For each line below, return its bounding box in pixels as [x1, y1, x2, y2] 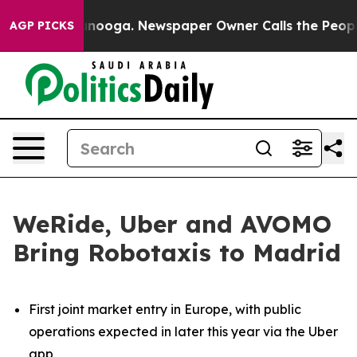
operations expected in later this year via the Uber [29, 323, 338, 339]
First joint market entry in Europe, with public [29, 300, 301, 317]
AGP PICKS [10, 18, 74, 33]
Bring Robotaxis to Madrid [13, 237, 341, 268]
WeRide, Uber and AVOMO [13, 209, 331, 239]
